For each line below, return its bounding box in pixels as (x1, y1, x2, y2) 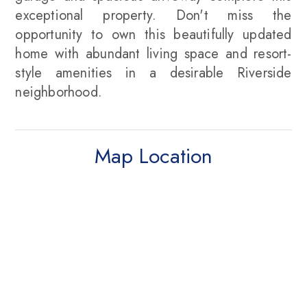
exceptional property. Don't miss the (15, 5, 292, 26)
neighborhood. (15, 82, 103, 103)
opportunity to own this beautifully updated (15, 25, 292, 45)
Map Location (95, 141, 212, 171)
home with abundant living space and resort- (15, 44, 292, 64)
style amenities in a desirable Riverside (15, 63, 292, 84)
